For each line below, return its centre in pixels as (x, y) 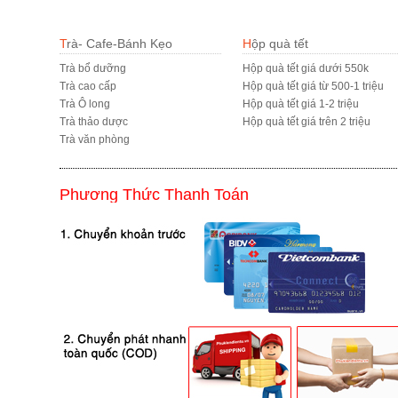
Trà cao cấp (88, 86)
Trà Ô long (85, 104)
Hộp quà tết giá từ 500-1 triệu (313, 86)
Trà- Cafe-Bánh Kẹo (119, 44)
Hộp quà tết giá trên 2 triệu (306, 122)
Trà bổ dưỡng (93, 68)
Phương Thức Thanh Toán (154, 195)
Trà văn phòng (95, 139)
